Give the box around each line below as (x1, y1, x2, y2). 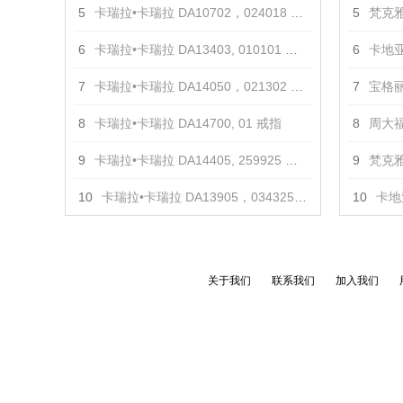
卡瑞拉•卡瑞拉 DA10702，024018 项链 (94, 5, 291, 20)
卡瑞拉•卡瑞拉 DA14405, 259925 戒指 (94, 153, 285, 167)
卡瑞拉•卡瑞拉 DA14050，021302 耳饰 (94, 79, 291, 94)
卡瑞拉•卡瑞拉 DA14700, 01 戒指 (94, 116, 282, 130)
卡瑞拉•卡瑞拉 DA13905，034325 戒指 (102, 190, 294, 204)
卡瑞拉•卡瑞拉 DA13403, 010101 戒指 (94, 42, 285, 57)
